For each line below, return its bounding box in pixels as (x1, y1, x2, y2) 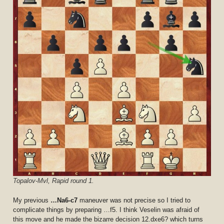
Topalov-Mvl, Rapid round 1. (13, 176, 94, 184)
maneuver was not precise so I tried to (79, 196, 191, 204)
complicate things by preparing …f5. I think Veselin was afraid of (13, 205, 200, 213)
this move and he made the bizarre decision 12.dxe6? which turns (13, 215, 203, 223)
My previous (13, 196, 51, 204)
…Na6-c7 (50, 196, 80, 204)
